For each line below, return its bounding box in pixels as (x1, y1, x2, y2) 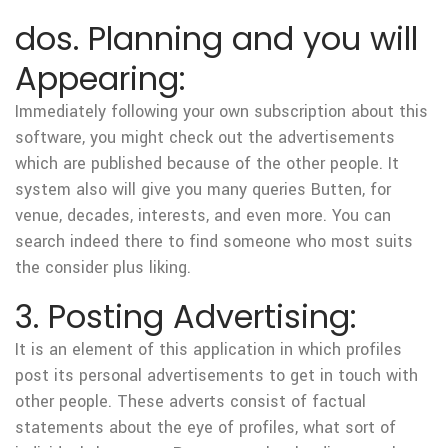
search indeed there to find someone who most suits (15, 230, 413, 253)
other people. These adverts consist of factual (15, 390, 366, 413)
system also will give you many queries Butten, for (15, 178, 391, 201)
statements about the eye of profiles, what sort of (15, 416, 396, 439)
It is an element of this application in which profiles (15, 338, 402, 361)
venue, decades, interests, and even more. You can (15, 204, 391, 227)
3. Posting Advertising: (15, 294, 357, 339)
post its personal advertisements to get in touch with (15, 364, 418, 387)
